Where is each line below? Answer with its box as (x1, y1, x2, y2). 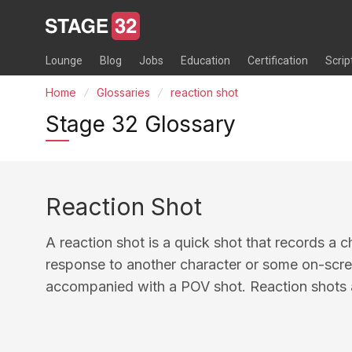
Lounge (46, 54, 82, 68)
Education (180, 54, 230, 68)
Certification (247, 54, 308, 68)
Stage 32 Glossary (46, 111, 236, 137)
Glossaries (97, 86, 150, 99)
